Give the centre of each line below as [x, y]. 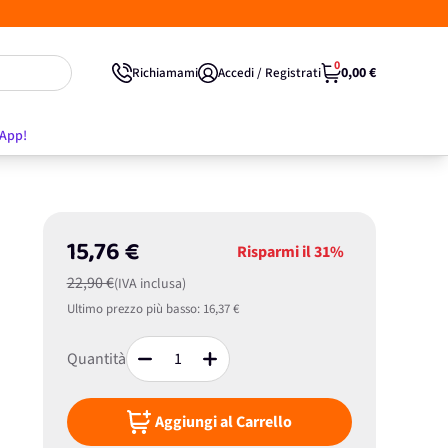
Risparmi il [275, 252]
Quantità [96, 359]
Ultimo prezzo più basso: [133, 309]
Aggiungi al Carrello [223, 422]
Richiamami [165, 72]
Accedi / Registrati [269, 72]
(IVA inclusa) [149, 284]
